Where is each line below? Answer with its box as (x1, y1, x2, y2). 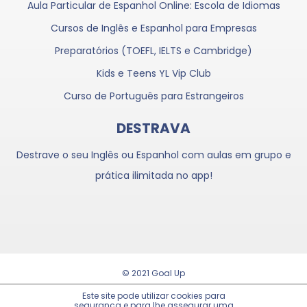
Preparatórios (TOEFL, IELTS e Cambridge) (55, 44, 252, 58)
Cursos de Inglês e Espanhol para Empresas (50, 21, 257, 36)
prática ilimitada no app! (95, 169, 212, 183)
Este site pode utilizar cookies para (82, 290, 225, 302)
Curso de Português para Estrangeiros (63, 89, 244, 103)
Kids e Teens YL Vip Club (96, 66, 211, 81)
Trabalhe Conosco (109, 289, 198, 304)
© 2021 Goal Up (122, 267, 185, 280)
